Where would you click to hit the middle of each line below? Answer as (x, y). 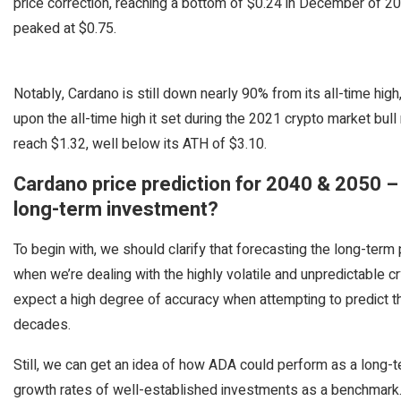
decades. (42, 325)
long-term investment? (116, 209)
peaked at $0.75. (67, 29)
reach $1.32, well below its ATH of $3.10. (140, 144)
